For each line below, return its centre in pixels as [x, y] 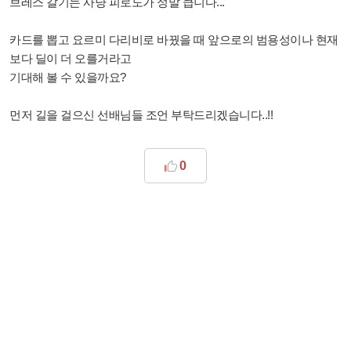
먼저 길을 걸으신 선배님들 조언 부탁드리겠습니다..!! [143, 115]
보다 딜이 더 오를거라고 [71, 58]
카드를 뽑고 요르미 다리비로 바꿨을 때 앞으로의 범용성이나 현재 [174, 40]
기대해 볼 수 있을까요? [68, 77]
